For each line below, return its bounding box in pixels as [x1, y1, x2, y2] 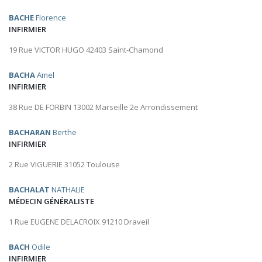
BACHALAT [9, 184, 50, 195]
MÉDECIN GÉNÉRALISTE [9, 196, 94, 207]
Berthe [51, 127, 77, 138]
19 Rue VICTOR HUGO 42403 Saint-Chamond [9, 44, 163, 56]
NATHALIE [50, 184, 85, 195]
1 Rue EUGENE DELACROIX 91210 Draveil [9, 216, 149, 227]
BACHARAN [9, 127, 51, 138]
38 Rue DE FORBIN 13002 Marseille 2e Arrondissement [9, 102, 198, 113]
